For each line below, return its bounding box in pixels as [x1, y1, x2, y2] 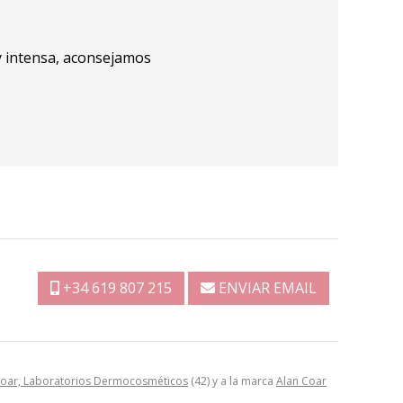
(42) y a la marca [188, 372, 276, 389]
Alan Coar [276, 372, 327, 389]
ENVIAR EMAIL [219, 277, 317, 298]
